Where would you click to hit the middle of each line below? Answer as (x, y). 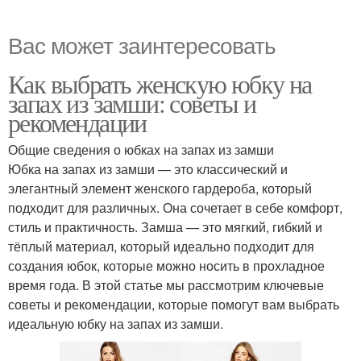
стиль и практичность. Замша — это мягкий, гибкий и (165, 227)
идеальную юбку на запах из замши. (116, 324)
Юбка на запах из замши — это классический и (148, 169)
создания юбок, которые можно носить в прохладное (166, 266)
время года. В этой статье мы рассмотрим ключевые (166, 285)
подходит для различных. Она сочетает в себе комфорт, (175, 208)
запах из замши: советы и (132, 103)
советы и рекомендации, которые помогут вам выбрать (174, 305)
